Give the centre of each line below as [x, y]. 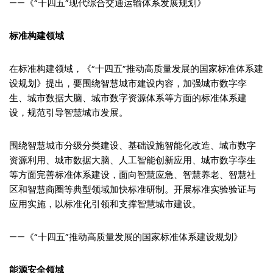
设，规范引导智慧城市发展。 [69, 112]
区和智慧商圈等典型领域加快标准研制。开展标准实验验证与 [133, 189]
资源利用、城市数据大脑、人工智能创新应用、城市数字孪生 [133, 160]
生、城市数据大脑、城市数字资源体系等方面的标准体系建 [128, 97]
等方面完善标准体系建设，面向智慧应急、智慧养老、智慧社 [133, 174]
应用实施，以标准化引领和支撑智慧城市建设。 [105, 204]
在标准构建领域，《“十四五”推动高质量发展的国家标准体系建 [136, 68]
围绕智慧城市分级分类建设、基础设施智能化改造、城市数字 [133, 145]
